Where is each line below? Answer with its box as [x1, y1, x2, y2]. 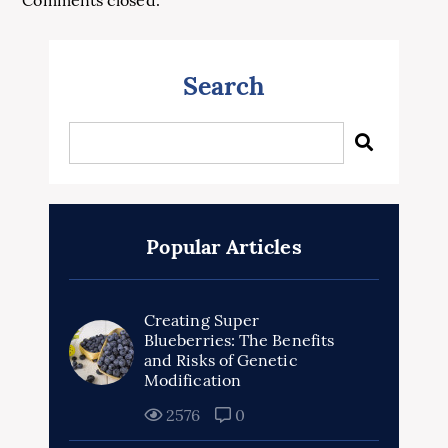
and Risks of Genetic [144, 350, 298, 370]
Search [182, 70, 266, 102]
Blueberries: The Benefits [144, 330, 335, 350]
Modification [144, 370, 241, 390]
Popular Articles [146, 234, 302, 259]
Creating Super [144, 310, 260, 330]
